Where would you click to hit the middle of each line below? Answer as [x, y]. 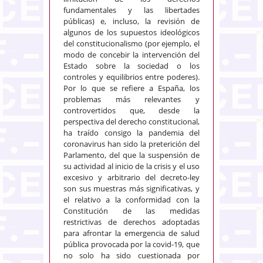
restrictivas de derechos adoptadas [131, 222]
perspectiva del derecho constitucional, [131, 122]
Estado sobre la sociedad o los [131, 66]
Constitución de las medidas [131, 211]
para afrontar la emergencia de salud [131, 233]
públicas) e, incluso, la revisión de [131, 21]
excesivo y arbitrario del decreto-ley [131, 178]
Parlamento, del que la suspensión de [131, 155]
